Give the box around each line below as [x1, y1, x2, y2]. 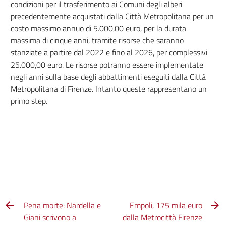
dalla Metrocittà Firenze [122, 211, 202, 223]
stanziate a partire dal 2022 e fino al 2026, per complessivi [10, 46, 207, 59]
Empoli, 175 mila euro [129, 199, 202, 211]
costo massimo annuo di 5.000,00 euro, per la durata [10, 22, 186, 34]
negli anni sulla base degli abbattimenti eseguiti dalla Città [10, 71, 206, 83]
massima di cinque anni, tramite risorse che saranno [10, 34, 184, 46]
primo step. [10, 95, 47, 107]
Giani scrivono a [24, 211, 77, 223]
